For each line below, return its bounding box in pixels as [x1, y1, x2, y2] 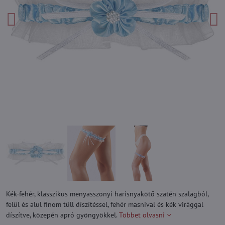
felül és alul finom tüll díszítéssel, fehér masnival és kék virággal [6, 200, 203, 209]
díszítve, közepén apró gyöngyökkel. [6, 210, 119, 219]
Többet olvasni [119, 210, 165, 219]
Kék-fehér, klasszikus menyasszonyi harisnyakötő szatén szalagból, [6, 189, 208, 198]
